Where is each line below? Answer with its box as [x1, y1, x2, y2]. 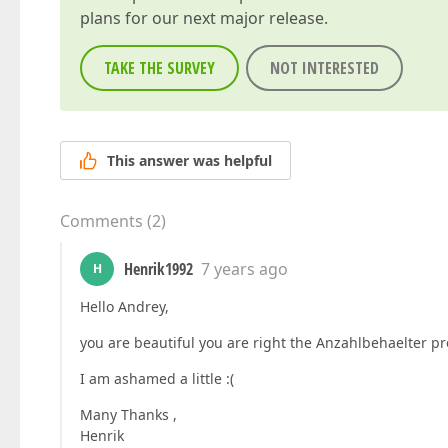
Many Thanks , [80, 405, 177, 425]
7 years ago [201, 258, 288, 281]
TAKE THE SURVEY [104, 57, 215, 79]
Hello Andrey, [80, 297, 169, 317]
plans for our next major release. [80, 7, 328, 29]
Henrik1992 [124, 258, 193, 281]
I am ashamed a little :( [80, 369, 234, 389]
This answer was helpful [107, 151, 272, 171]
